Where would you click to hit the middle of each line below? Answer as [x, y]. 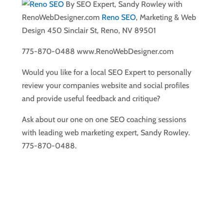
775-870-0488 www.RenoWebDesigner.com [98, 52]
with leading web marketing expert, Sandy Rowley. [106, 133]
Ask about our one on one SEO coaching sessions [104, 120]
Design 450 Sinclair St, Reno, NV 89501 [89, 31]
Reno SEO [118, 18]
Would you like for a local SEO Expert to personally [106, 73]
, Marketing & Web [166, 18]
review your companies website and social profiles [105, 86]
